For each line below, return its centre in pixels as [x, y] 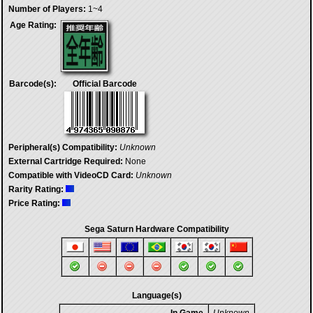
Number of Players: [47, 9]
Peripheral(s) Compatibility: [63, 147]
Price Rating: [34, 203]
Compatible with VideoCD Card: [71, 175]
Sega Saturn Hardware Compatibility [156, 229]
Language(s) [156, 296]
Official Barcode [104, 84]
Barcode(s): [33, 84]
